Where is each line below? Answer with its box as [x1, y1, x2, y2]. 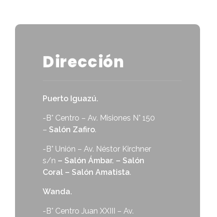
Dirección [43, 51, 125, 73]
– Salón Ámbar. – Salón [58, 156, 145, 166]
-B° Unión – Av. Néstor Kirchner [43, 144, 152, 154]
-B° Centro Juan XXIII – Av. [43, 206, 134, 216]
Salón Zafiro [49, 125, 95, 135]
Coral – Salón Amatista [43, 168, 130, 177]
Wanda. [43, 187, 73, 197]
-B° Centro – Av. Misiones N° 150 [43, 113, 155, 123]
